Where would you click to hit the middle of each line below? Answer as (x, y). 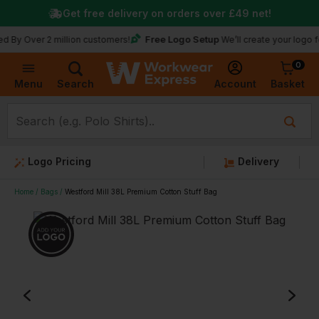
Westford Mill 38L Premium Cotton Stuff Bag (141, 192)
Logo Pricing (59, 161)
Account (235, 84)
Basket (288, 84)
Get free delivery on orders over (146, 13)
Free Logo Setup (162, 39)
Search (75, 84)
